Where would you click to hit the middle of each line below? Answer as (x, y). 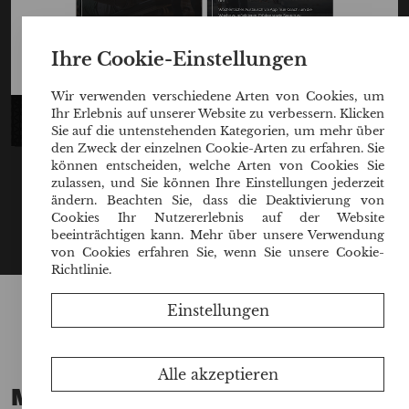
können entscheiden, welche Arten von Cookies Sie (218, 165)
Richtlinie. (81, 269)
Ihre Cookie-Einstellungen (179, 59)
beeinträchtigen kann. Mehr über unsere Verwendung (218, 235)
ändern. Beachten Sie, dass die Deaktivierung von (218, 200)
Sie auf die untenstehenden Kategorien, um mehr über (218, 131)
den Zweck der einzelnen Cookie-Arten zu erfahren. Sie (218, 148)
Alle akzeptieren (218, 374)
